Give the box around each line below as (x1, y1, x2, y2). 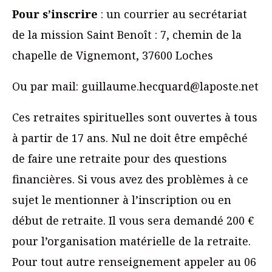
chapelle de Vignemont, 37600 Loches (12, 48, 213, 63)
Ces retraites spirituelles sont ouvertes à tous (12, 110, 257, 125)
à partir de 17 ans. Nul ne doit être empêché (12, 131, 248, 146)
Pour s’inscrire (12, 7, 98, 22)
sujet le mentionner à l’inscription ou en (12, 192, 231, 208)
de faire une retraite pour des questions (12, 151, 227, 166)
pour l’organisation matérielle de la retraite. (12, 234, 251, 249)
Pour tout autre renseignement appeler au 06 (12, 254, 256, 270)
